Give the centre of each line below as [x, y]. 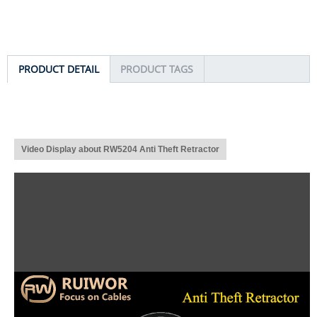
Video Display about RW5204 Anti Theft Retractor [120, 149]
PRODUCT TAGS [157, 69]
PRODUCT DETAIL [59, 69]
